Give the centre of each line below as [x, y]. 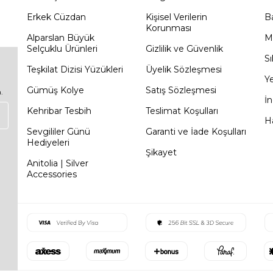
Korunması [168, 28]
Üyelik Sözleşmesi [184, 69]
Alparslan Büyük [61, 38]
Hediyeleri [48, 143]
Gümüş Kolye [55, 90]
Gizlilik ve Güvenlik [184, 49]
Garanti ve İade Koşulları [196, 132]
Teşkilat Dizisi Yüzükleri [75, 69]
